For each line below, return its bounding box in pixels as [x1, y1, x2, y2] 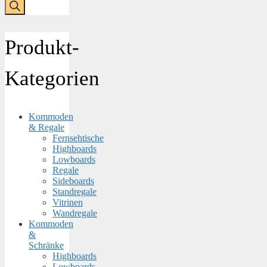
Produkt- [5, 35, 79, 59]
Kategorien [5, 66, 100, 90]
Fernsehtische [52, 133, 104, 144]
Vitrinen [52, 197, 83, 208]
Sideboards [52, 176, 94, 187]
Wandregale [52, 208, 97, 219]
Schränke [29, 240, 64, 251]
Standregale [52, 187, 97, 197]
